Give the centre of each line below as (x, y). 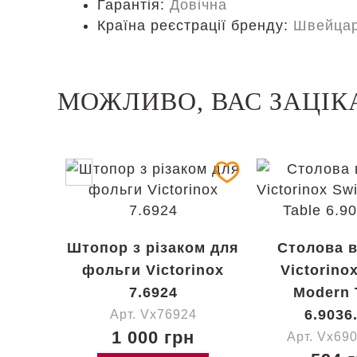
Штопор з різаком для (153, 248)
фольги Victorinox (153, 270)
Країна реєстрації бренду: (195, 25)
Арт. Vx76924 (153, 314)
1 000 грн (153, 337)
